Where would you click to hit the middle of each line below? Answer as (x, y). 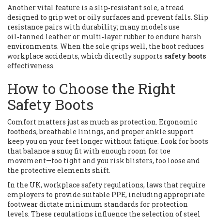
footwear (23, 204)
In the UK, (25, 185)
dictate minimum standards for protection (113, 204)
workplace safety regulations (93, 185)
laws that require (176, 185)
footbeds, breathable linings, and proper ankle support (101, 132)
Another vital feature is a (51, 8)
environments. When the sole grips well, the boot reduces (106, 46)
